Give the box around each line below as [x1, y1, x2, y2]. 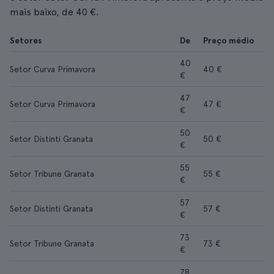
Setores [10, 35, 42, 45]
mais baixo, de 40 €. [10, 6, 98, 18]
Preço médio [203, 35, 254, 45]
